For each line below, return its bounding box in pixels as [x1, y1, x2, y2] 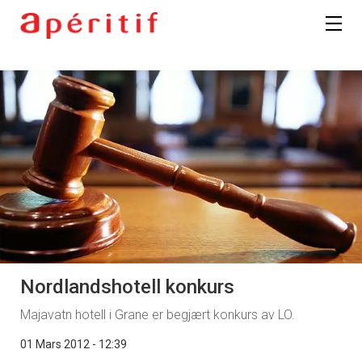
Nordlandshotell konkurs [20, 275, 234, 298]
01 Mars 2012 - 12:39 [20, 337, 127, 351]
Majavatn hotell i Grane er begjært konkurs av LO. [20, 306, 295, 322]
